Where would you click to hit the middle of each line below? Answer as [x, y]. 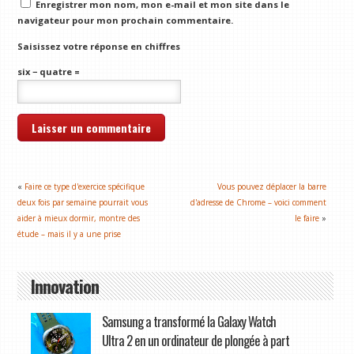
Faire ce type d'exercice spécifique [85, 187]
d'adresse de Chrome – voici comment [259, 203]
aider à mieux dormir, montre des [79, 218]
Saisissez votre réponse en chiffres [99, 46]
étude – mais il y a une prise [70, 234]
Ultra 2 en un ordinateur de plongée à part [195, 341]
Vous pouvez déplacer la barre [272, 187]
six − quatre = [49, 72]
